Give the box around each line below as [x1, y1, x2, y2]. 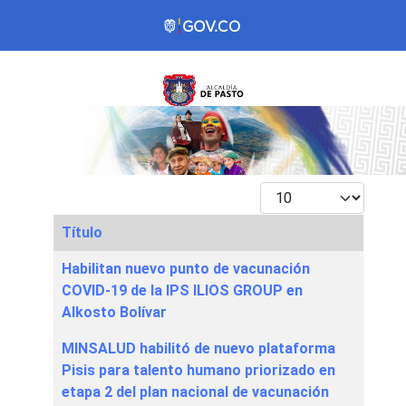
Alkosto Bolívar [62, 304, 167, 322]
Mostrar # [259, 183, 324, 201]
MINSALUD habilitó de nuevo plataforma [62, 340, 335, 358]
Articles [53, 252, 102, 270]
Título [62, 224, 102, 242]
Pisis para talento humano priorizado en [62, 362, 335, 380]
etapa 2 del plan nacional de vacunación [62, 383, 329, 401]
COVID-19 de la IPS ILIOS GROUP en [62, 282, 303, 300]
